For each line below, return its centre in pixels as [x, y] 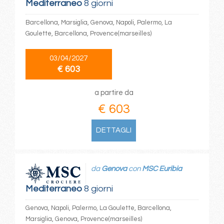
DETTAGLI [114, 130]
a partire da [114, 92]
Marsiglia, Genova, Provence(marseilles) [83, 219]
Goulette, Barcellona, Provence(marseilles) [88, 33]
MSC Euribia [162, 169]
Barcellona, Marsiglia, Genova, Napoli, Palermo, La [98, 22]
